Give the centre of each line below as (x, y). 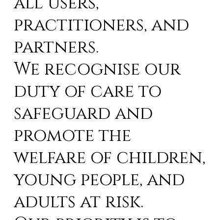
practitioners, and (102, 25)
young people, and (99, 180)
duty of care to (88, 91)
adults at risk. (79, 202)
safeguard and (83, 113)
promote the (73, 136)
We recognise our (97, 69)
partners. (56, 47)
